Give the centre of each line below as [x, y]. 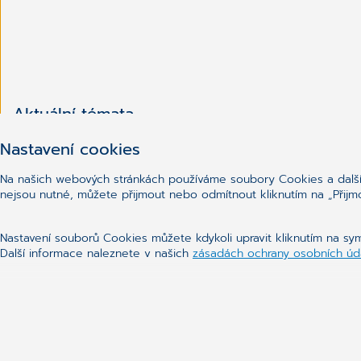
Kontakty [43, 137]
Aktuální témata [73, 113]
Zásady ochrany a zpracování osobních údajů [170, 160]
